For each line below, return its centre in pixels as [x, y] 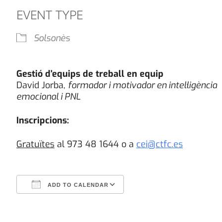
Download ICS [61, 208]
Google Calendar [167, 208]
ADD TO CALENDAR [77, 185]
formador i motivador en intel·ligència [142, 85]
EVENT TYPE [50, 15]
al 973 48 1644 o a [95, 144]
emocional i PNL [48, 97]
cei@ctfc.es [160, 144]
